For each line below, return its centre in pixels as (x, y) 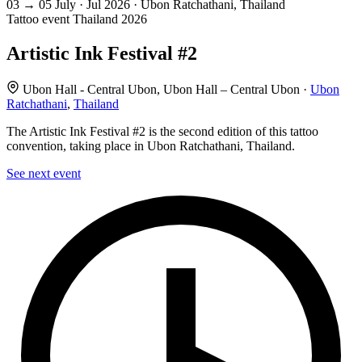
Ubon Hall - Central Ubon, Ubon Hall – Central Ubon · (165, 90)
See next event (44, 174)
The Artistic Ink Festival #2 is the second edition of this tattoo (162, 132)
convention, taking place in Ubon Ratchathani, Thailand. (151, 146)
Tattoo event (38, 19)
